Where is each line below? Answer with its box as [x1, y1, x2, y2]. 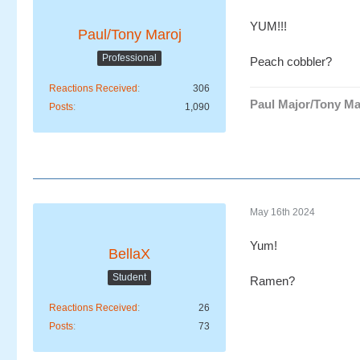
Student [112, 271, 146, 283]
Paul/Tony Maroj [77, 27, 182, 43]
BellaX [108, 246, 150, 263]
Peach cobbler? [250, 55, 332, 69]
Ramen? [250, 274, 295, 288]
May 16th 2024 [250, 206, 315, 218]
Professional [102, 51, 157, 63]
